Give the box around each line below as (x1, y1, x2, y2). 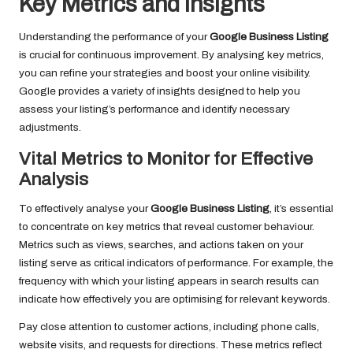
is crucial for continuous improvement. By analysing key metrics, (19, 49, 324, 61)
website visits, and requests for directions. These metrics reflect (19, 339, 322, 351)
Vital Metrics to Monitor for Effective (19, 149, 313, 169)
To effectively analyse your (19, 203, 150, 215)
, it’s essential (269, 203, 333, 215)
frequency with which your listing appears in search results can (19, 275, 319, 288)
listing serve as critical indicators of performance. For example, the (19, 257, 333, 269)
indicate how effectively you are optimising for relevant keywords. (19, 293, 330, 306)
